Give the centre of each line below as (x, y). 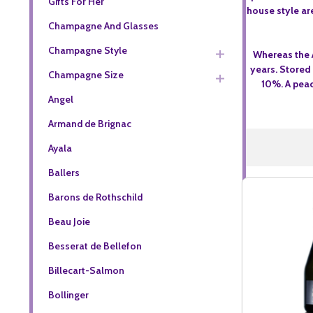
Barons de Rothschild (95, 197)
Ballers (64, 172)
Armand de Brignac (89, 123)
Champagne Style (87, 50)
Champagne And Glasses (103, 26)
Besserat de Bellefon (95, 246)
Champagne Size (86, 74)
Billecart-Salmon (86, 270)
